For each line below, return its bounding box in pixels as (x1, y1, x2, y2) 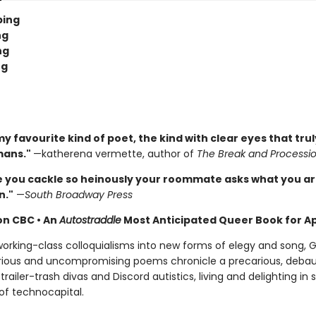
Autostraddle (59, 213, 121, 227)
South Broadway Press (24, 188, 133, 202)
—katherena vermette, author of (32, 147, 197, 161)
